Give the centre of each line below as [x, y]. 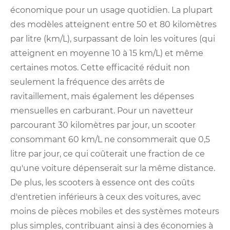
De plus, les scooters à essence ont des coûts [102, 183]
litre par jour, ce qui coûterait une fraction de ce [108, 154]
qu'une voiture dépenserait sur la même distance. [113, 168]
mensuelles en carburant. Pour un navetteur [102, 111]
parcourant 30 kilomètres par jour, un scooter [103, 125]
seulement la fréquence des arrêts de [88, 82]
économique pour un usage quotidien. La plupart [112, 10]
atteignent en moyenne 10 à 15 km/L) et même [107, 53]
